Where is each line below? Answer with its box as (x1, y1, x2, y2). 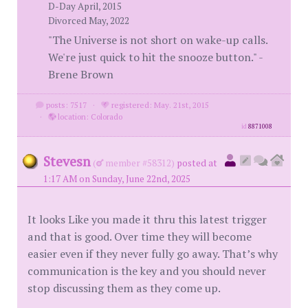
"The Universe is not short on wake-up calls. (48, 32, 267, 47)
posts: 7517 (43, 99, 87, 110)
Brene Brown (48, 66, 113, 82)
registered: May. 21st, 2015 (109, 99, 209, 110)
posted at (177, 156, 217, 169)
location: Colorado (55, 111, 122, 122)
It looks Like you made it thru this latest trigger (27, 211, 267, 227)
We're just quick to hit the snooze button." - (48, 49, 263, 65)
